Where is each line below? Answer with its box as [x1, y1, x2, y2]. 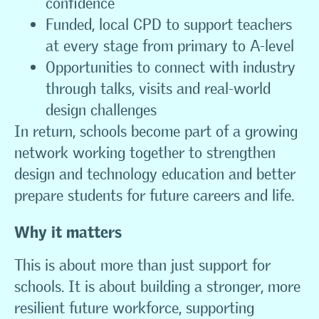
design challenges [46, 100, 157, 120]
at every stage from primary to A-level [46, 36, 294, 56]
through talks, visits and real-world [46, 79, 271, 98]
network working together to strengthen [14, 143, 276, 162]
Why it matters [14, 215, 122, 242]
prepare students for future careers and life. [14, 186, 294, 205]
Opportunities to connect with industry [46, 58, 296, 77]
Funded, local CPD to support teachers [46, 15, 292, 34]
